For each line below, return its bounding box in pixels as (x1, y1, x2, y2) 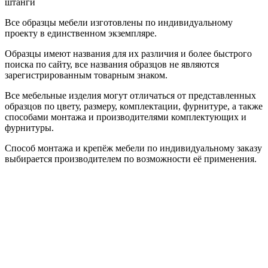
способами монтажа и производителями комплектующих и (5, 111, 246, 122)
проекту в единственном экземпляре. (5, 28, 157, 38)
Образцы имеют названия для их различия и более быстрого (5, 48, 252, 59)
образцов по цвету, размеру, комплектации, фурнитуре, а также (5, 100, 263, 111)
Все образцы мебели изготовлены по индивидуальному (5, 17, 233, 28)
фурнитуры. (5, 122, 54, 133)
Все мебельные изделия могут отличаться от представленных (5, 90, 256, 100)
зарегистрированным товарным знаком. (5, 69, 167, 80)
